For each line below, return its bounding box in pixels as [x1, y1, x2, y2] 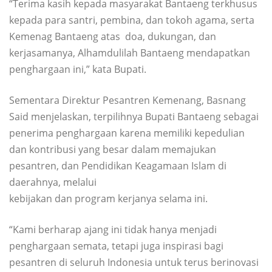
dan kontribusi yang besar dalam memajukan [9, 142, 216, 156]
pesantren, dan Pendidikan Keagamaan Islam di [9, 158, 226, 172]
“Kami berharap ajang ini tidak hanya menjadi [9, 222, 217, 236]
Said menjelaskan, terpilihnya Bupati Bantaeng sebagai [9, 109, 259, 123]
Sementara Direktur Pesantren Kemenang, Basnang [9, 93, 246, 107]
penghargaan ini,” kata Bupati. [9, 62, 146, 76]
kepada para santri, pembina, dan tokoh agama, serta [9, 13, 254, 27]
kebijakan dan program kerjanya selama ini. [9, 191, 208, 205]
